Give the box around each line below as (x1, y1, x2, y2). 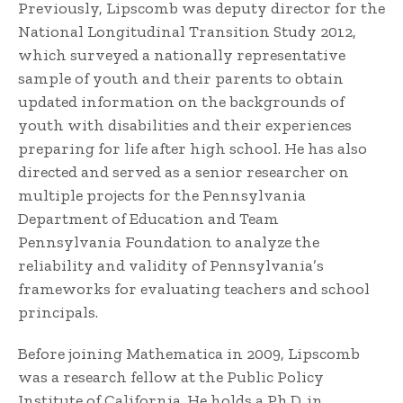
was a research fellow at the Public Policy (18, 367, 324, 387)
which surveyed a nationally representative (18, 45, 345, 65)
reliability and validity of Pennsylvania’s (18, 255, 324, 275)
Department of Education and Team (18, 209, 279, 228)
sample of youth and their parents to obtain (18, 68, 344, 88)
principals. (18, 302, 98, 322)
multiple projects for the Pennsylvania (18, 185, 306, 205)
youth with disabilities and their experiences (18, 115, 352, 135)
